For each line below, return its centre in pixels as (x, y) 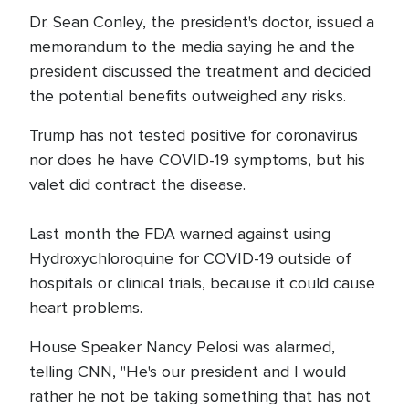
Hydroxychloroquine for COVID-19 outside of (190, 258)
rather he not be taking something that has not (200, 396)
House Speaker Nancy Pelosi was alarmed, (182, 347)
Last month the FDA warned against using (180, 234)
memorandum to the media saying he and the (192, 47)
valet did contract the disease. (137, 184)
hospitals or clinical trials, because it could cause (202, 283)
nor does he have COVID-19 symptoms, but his (197, 160)
